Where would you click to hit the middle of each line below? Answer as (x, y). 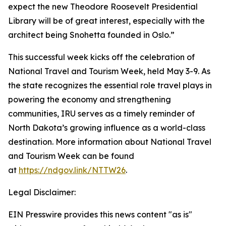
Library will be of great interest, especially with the (106, 21)
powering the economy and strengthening (90, 99)
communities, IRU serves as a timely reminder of (101, 114)
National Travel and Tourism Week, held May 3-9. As (109, 71)
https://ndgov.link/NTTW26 (72, 170)
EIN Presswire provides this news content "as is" (100, 214)
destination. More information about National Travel (110, 142)
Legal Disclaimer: (42, 192)
